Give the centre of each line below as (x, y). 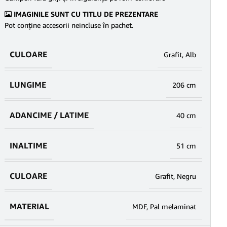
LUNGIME (28, 85)
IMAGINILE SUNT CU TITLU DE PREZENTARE (85, 14)
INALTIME (28, 145)
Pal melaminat (173, 206)
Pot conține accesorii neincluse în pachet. (69, 25)
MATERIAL (29, 206)
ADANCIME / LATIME (49, 115)
